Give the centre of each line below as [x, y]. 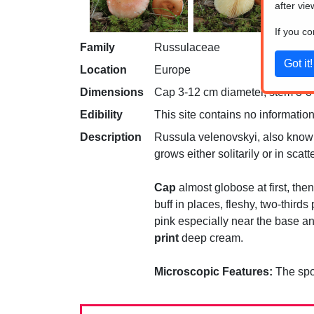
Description [111, 137]
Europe [172, 70]
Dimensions [112, 92]
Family [97, 47]
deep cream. [211, 238]
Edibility [101, 115]
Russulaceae [187, 47]
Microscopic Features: [213, 272]
